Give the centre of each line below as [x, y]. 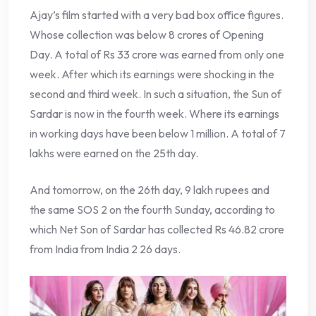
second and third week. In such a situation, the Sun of [156, 94]
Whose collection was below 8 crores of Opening [147, 35]
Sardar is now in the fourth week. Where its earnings [154, 114]
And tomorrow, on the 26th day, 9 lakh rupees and [150, 190]
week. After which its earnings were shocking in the [152, 74]
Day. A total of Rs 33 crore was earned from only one [157, 55]
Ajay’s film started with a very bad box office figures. [157, 15]
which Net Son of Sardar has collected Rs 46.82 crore [157, 230]
